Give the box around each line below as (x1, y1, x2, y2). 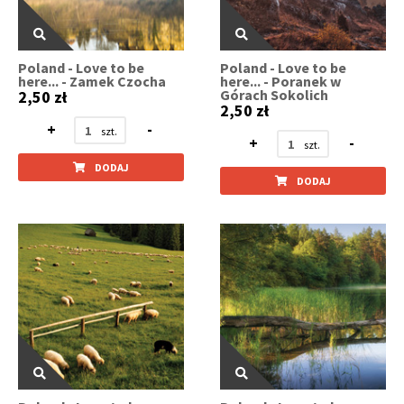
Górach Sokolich (220, 86, 329, 105)
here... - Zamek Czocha (18, 72, 166, 91)
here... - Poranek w (220, 72, 342, 91)
